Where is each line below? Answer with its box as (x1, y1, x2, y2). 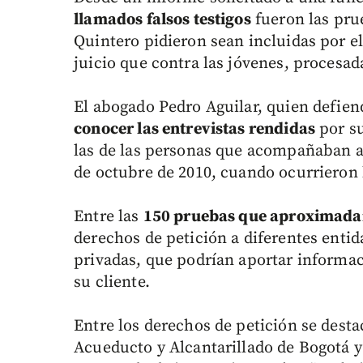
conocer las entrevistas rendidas (74, 119, 315, 140)
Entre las (74, 207, 143, 228)
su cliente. (74, 272, 150, 293)
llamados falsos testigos (74, 10, 251, 31)
